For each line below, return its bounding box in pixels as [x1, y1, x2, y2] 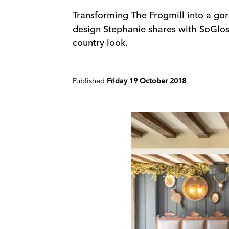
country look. [73, 37, 128, 49]
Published [73, 76, 107, 85]
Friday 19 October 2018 [107, 76, 186, 85]
